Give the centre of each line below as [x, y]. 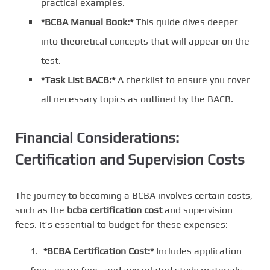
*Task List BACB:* [79, 80]
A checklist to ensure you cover [184, 80]
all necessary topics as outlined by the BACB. [137, 99]
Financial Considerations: [97, 137]
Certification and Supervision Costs [130, 159]
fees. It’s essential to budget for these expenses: [121, 224]
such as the [41, 210]
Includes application [199, 251]
